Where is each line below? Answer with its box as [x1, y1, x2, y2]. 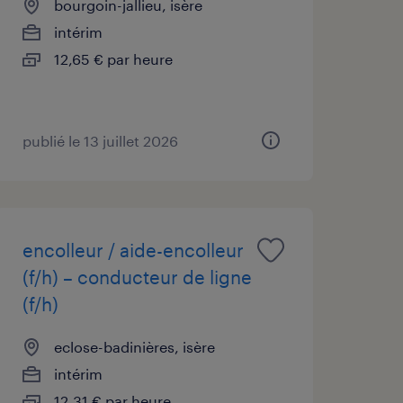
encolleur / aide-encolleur [22, 238, 244, 261]
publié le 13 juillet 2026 [22, 131, 178, 149]
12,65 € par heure [53, 49, 173, 67]
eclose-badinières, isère [53, 337, 215, 355]
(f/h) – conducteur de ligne [22, 265, 252, 288]
